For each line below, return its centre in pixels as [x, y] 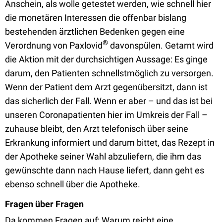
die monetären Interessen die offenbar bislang [96, 18]
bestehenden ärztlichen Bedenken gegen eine [95, 31]
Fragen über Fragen [44, 204]
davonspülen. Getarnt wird [161, 45]
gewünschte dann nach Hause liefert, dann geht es [105, 170]
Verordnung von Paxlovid [54, 45]
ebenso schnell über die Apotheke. [74, 184]
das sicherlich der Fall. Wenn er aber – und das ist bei [109, 101]
